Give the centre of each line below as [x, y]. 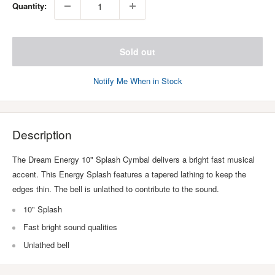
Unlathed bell [46, 245]
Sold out [137, 52]
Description [42, 134]
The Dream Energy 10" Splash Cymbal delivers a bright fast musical [134, 160]
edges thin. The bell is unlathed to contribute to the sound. [116, 189]
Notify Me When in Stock [137, 81]
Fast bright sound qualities [70, 227]
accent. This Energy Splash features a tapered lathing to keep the [129, 174]
